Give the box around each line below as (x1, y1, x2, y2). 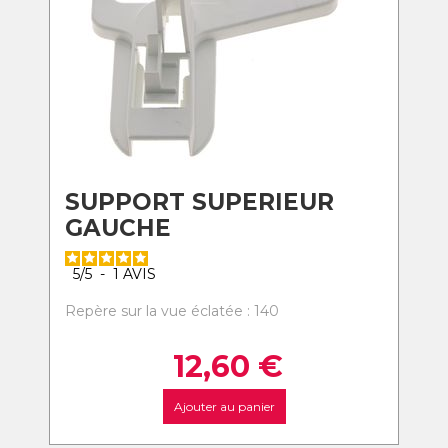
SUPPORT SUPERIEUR (65, 188, 334, 216)
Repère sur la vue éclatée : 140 (65, 302, 279, 320)
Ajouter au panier (173, 399, 275, 414)
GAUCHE (65, 214, 171, 242)
